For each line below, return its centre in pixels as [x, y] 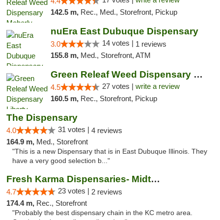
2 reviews [107, 192]
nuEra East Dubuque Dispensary [124, 31]
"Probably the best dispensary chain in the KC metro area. [102, 213]
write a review [157, 86]
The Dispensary [42, 118]
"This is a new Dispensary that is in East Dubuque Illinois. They [110, 151]
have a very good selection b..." [61, 161]
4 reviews [107, 130]
